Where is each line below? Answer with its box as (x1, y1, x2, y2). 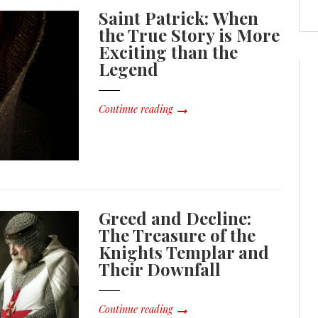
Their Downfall (99, 258, 221, 281)
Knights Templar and (99, 241, 270, 264)
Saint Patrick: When (99, 6, 259, 30)
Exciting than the (99, 40, 238, 64)
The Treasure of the (99, 224, 256, 247)
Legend (99, 57, 159, 81)
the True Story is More (99, 23, 280, 47)
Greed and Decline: (99, 207, 252, 230)
